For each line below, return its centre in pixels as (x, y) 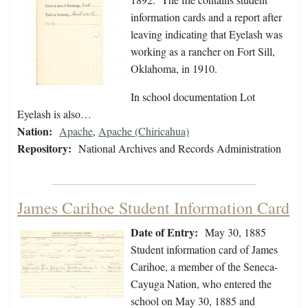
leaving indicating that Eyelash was (207, 34)
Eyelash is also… (54, 114)
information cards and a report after (206, 17)
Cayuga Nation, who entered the (201, 284)
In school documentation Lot (193, 97)
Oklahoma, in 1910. (174, 69)
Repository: (44, 148)
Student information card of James (204, 250)
